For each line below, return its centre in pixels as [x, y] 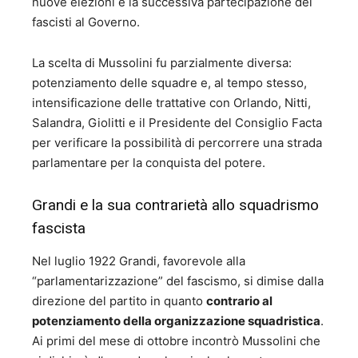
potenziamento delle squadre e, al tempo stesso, [169, 83]
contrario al [239, 301]
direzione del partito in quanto [119, 301]
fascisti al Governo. [86, 22]
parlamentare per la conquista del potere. [149, 163]
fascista [59, 229]
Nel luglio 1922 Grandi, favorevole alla [139, 261]
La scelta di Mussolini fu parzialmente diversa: [162, 63]
